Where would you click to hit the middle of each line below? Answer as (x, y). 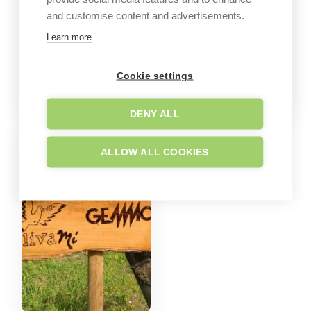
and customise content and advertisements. (146, 15)
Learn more (69, 36)
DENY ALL (155, 114)
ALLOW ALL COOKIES (155, 152)
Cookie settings (155, 75)
